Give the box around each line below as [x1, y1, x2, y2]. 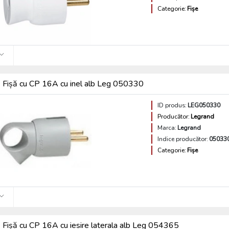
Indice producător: [157, 135, 209, 143]
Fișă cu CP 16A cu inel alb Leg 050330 [3, 78, 144, 89]
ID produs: [157, 101, 187, 109]
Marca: [157, 124, 177, 132]
